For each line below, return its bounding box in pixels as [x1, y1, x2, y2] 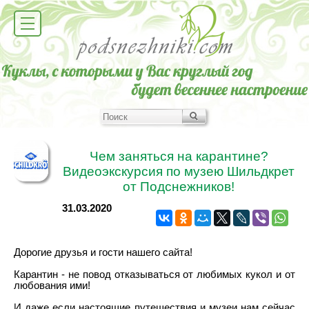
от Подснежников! [123, 179, 235, 194]
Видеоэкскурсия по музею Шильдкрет [63, 163, 295, 179]
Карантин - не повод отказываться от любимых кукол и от [14, 269, 295, 280]
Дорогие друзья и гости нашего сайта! [14, 247, 192, 258]
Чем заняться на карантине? [89, 148, 268, 163]
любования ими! [14, 280, 90, 291]
